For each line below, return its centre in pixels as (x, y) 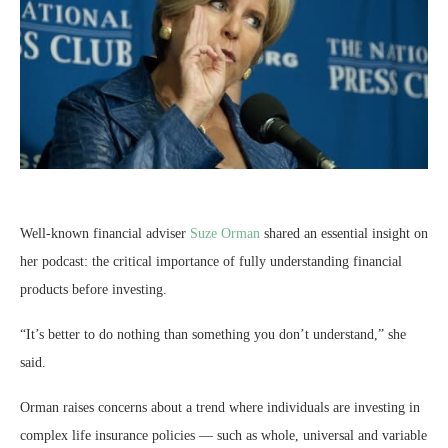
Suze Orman (225, 234)
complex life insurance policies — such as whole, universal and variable (223, 436)
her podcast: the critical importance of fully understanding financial (211, 262)
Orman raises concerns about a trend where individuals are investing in (220, 408)
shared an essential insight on (344, 234)
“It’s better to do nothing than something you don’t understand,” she (213, 335)
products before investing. (93, 290)
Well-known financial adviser (105, 234)
